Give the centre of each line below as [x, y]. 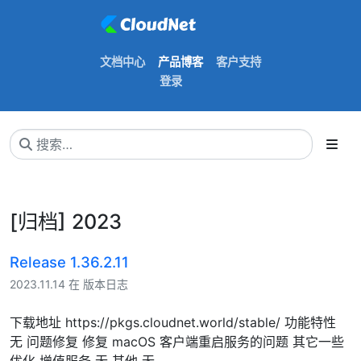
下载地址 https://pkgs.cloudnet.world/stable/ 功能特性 [173, 322]
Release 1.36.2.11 [69, 261]
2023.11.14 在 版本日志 [69, 284]
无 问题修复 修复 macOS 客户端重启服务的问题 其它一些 [177, 341]
